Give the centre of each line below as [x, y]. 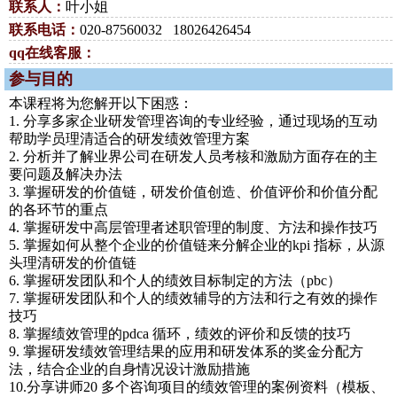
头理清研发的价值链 [73, 263]
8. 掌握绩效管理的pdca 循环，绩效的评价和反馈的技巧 [180, 334]
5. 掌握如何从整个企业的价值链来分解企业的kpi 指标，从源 [197, 245]
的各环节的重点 [58, 210]
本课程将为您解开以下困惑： [101, 103]
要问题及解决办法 [66, 174]
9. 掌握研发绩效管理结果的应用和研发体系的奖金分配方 [186, 351]
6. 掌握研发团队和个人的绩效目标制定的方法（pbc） [175, 280]
